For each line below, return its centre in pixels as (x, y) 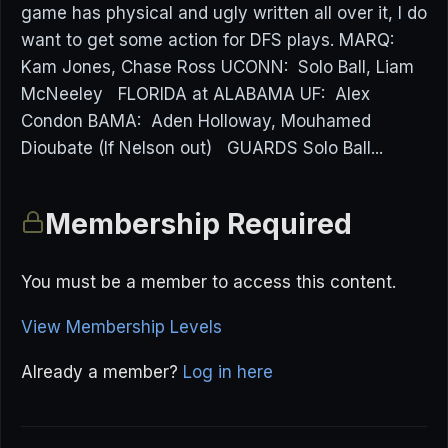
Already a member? (102, 372)
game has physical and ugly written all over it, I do (224, 13)
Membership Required (198, 224)
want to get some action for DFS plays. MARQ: (210, 40)
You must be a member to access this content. (208, 282)
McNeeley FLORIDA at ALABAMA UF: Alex (195, 94)
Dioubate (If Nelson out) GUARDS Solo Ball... (202, 148)
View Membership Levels (121, 327)
